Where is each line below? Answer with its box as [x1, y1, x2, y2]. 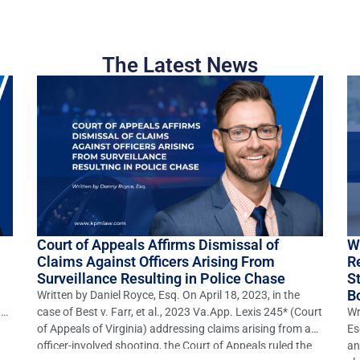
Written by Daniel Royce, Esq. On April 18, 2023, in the [36, 288, 300, 301]
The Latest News [102, 52, 258, 77]
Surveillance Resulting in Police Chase [36, 269, 285, 287]
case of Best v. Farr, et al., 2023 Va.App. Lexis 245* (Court [36, 305, 322, 318]
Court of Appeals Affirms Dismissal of [36, 235, 279, 253]
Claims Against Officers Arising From [36, 252, 275, 270]
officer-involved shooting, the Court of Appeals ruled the [36, 338, 312, 352]
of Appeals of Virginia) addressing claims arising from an [36, 321, 317, 335]
